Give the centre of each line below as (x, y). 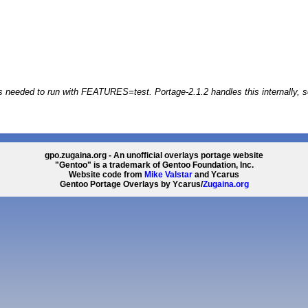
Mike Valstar (168, 174)
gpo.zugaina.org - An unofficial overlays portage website (154, 155)
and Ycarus (216, 174)
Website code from (107, 174)
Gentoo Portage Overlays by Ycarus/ (131, 184)
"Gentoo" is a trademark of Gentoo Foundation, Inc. (154, 165)
